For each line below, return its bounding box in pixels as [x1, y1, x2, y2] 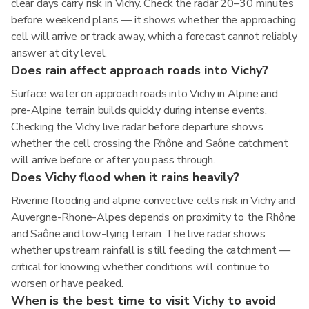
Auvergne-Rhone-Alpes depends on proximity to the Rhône [11, 210, 297, 225]
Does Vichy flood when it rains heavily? [11, 169, 239, 186]
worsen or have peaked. [11, 276, 124, 291]
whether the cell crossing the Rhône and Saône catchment [11, 136, 289, 151]
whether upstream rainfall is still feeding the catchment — [11, 243, 290, 258]
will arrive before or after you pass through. [11, 152, 215, 168]
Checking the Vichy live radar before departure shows [11, 119, 263, 134]
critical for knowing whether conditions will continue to [11, 259, 270, 275]
